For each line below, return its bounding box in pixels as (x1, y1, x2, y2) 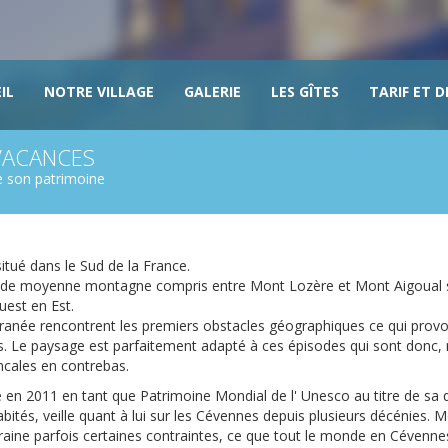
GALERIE (184, 82, 241, 101)
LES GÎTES (271, 82, 339, 101)
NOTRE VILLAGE (44, 82, 154, 101)
